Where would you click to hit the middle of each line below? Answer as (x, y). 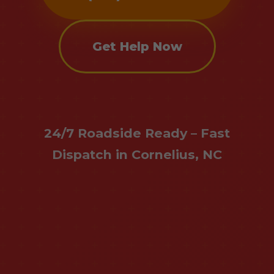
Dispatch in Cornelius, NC (137, 154)
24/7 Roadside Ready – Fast (137, 133)
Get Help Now (137, 46)
